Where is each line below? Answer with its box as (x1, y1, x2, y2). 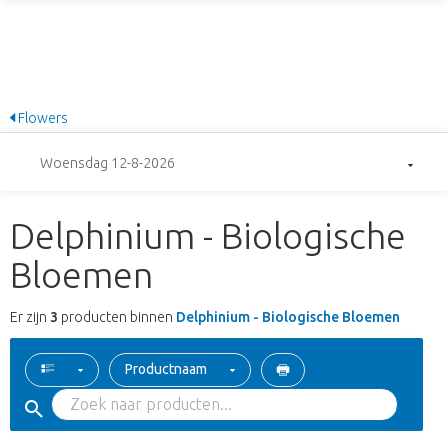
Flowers (15, 109, 68, 126)
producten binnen (58, 309, 176, 326)
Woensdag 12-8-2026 (40, 154, 175, 171)
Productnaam (125, 361, 207, 378)
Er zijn (10, 309, 50, 326)
